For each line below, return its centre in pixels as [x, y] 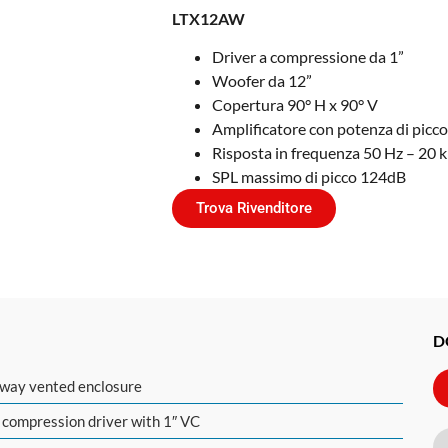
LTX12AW [208, 18]
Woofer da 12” [261, 81]
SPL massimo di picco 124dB [308, 177]
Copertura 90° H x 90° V [294, 105]
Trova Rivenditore [253, 208]
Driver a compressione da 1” [307, 57]
